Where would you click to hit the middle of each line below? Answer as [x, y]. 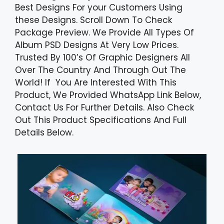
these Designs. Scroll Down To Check [93, 20]
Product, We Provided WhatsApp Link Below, [108, 95]
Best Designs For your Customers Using [99, 7]
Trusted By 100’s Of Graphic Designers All [102, 57]
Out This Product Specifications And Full [101, 120]
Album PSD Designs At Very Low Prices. [97, 45]
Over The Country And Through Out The [100, 70]
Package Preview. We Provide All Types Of [104, 32]
